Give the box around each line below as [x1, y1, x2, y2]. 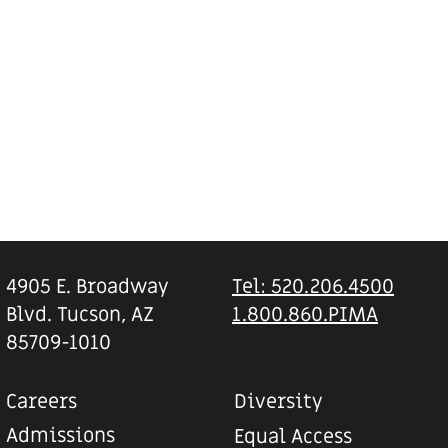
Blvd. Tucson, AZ [6, 301, 155, 328]
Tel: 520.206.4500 [231, 273, 394, 300]
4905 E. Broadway [6, 273, 170, 300]
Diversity [233, 388, 323, 415]
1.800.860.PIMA [231, 301, 378, 328]
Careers [6, 388, 78, 415]
